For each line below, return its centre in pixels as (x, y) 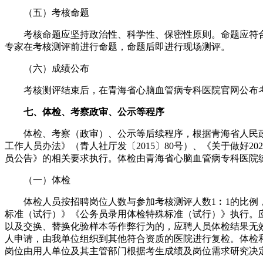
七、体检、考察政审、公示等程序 (94, 112)
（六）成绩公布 (47, 68)
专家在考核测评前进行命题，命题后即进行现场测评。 (117, 46)
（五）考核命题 (47, 12)
